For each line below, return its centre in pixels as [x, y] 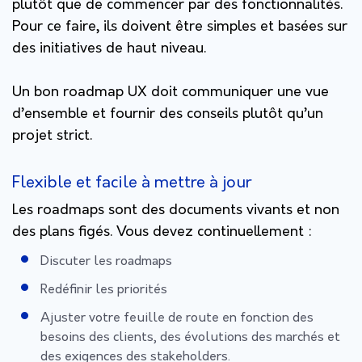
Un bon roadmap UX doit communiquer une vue [170, 92]
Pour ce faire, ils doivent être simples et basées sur [180, 27]
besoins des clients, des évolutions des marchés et [190, 337]
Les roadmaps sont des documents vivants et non [176, 210]
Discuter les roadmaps [106, 261]
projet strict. [52, 136]
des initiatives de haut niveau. [109, 48]
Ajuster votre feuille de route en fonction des [177, 318]
